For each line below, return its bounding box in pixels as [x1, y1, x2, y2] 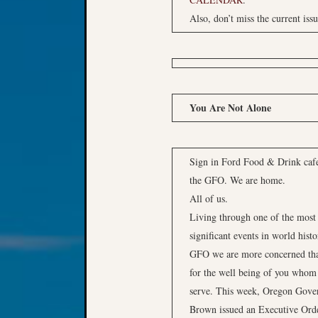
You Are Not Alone [190, 100, 271, 115]
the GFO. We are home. [190, 173, 285, 187]
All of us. [190, 192, 228, 205]
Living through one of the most [190, 210, 316, 224]
